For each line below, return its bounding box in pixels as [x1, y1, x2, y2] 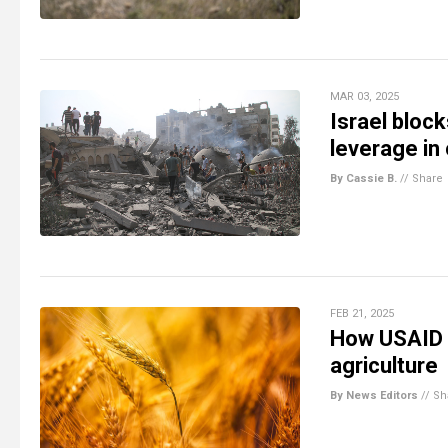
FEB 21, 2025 [330, 306, 394, 320]
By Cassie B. [330, 171, 397, 185]
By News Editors [330, 388, 418, 402]
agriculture [330, 352, 438, 378]
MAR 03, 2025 [330, 89, 399, 103]
